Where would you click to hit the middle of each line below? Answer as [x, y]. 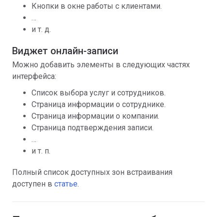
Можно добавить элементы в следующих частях [101, 65]
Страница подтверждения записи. [93, 128]
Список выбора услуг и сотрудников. [99, 93]
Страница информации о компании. [95, 116]
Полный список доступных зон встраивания [92, 172]
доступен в [33, 184]
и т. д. [41, 29]
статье [66, 184]
